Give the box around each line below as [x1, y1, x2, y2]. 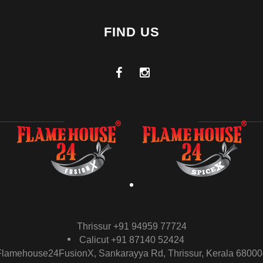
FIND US [103, 25, 160, 39]
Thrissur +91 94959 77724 [76, 221, 187, 231]
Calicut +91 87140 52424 [79, 235, 184, 245]
